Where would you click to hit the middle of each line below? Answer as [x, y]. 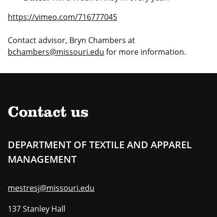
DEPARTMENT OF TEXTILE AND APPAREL [100, 145]
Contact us [48, 113]
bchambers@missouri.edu [56, 52]
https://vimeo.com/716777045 [62, 17]
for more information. [145, 52]
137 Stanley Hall [37, 209]
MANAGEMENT [42, 159]
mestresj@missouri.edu [51, 188]
